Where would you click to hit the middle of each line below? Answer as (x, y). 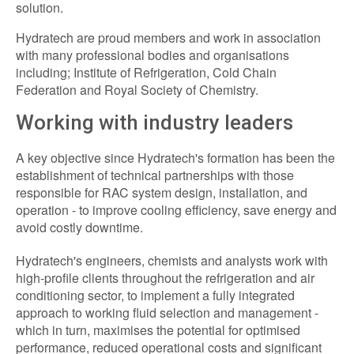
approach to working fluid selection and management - (167, 312)
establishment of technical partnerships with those (155, 175)
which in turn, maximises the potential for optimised (158, 330)
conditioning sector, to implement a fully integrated (155, 295)
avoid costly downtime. (79, 227)
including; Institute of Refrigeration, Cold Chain (146, 72)
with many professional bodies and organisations (153, 55)
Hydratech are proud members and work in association (168, 37)
